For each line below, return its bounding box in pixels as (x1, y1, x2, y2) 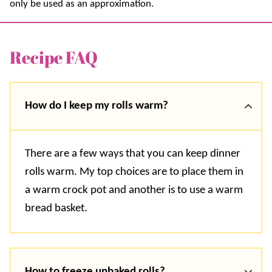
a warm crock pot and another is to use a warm (25, 184, 243, 196)
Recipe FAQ (10, 45, 98, 69)
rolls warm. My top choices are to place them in (25, 166, 243, 178)
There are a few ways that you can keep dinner (25, 148, 240, 160)
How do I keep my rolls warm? (25, 100, 168, 112)
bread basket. (25, 202, 87, 214)
